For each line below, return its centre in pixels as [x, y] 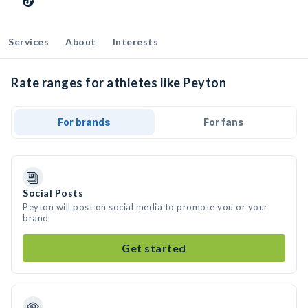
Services [29, 42]
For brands [85, 122]
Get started [154, 248]
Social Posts [53, 193]
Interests [135, 42]
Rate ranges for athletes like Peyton [119, 82]
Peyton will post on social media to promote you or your [145, 207]
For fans [223, 122]
